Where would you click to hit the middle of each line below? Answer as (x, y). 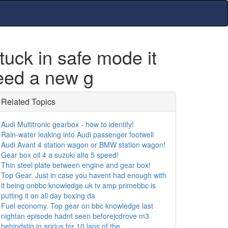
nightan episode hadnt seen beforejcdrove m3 (75, 216)
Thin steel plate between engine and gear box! (76, 165)
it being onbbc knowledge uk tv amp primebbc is (78, 185)
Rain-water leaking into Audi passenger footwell (77, 134)
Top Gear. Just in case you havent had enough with (84, 175)
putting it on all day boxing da (48, 195)
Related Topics (28, 102)
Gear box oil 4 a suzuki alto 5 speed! (60, 155)
